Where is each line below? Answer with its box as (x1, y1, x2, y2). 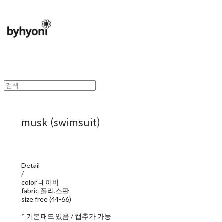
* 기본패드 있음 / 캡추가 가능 (21, 212, 111, 221)
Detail (21, 161, 40, 170)
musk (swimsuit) (21, 115, 100, 130)
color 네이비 (21, 178, 59, 187)
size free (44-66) (21, 195, 71, 204)
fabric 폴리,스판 (21, 186, 69, 195)
